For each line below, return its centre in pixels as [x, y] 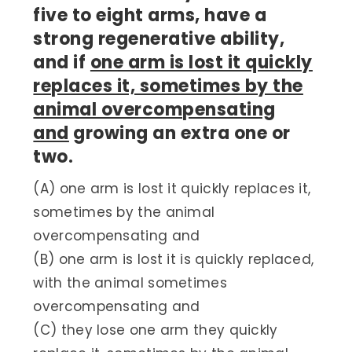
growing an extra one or [180, 134]
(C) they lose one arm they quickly [156, 330]
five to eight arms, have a [150, 16]
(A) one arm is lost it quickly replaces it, [172, 189]
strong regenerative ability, [159, 39]
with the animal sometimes [130, 283]
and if [62, 63]
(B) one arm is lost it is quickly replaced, [174, 260]
